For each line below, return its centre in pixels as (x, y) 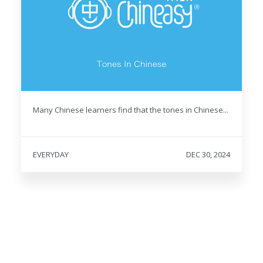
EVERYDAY (50, 154)
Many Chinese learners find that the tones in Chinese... (130, 109)
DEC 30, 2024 (208, 154)
